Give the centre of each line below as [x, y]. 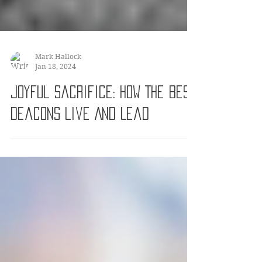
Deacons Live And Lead [80, 135]
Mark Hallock [58, 77]
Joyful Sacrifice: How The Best [104, 113]
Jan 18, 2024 [56, 87]
